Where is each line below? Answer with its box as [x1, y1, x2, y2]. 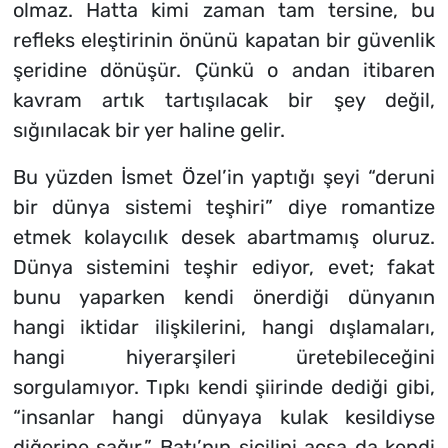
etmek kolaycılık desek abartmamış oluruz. [12, 225, 436, 250]
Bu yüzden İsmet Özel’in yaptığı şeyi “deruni [12, 165, 436, 190]
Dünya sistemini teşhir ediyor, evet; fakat [12, 255, 436, 280]
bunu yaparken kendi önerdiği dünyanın [12, 285, 436, 310]
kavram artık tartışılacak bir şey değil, [12, 88, 436, 113]
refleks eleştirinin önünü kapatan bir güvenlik [12, 28, 436, 53]
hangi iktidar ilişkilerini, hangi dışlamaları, [12, 315, 436, 340]
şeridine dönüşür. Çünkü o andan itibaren [12, 58, 436, 83]
